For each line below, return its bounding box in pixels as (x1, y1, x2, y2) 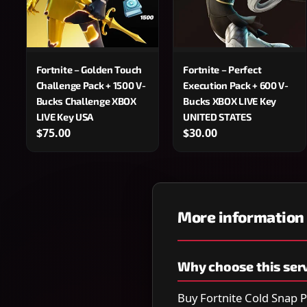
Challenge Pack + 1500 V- (36, 79, 146, 91)
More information (177, 207, 304, 226)
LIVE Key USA (36, 110, 94, 123)
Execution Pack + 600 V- (183, 79, 288, 91)
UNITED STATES (183, 110, 251, 123)
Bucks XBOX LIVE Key (183, 95, 276, 107)
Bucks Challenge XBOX (36, 95, 136, 107)
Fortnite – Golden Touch (36, 63, 143, 75)
